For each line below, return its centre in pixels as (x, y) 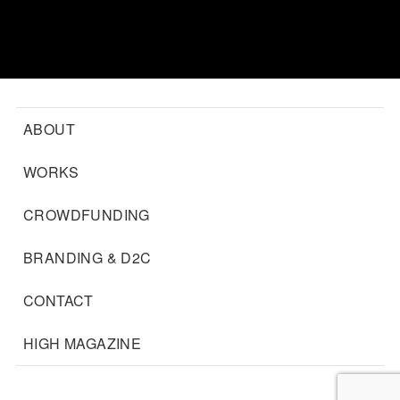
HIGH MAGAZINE (82, 343)
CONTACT (58, 300)
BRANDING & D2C (87, 258)
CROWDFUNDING (86, 215)
